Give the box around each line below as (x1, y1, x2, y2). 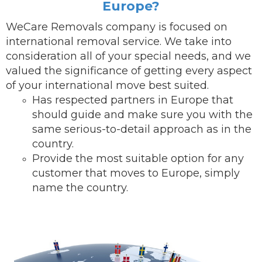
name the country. (32, 181, 128, 194)
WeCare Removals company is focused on (6, 20, 227, 33)
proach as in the (167, 123, 251, 136)
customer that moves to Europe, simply (32, 167, 240, 180)
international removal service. (6, 35, 164, 48)
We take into (164, 35, 232, 48)
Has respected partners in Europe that (32, 94, 233, 106)
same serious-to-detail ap (32, 123, 167, 136)
